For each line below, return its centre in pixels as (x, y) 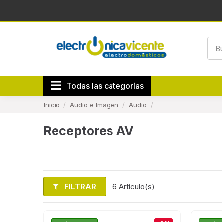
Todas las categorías (105, 86)
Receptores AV (88, 131)
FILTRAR (80, 186)
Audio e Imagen (94, 104)
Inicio (52, 104)
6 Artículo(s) (133, 187)
